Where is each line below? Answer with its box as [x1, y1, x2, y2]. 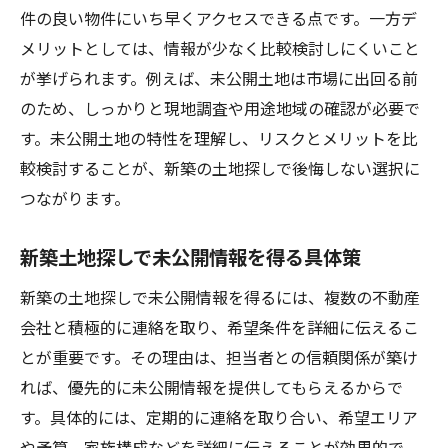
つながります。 [20, 186, 130, 210]
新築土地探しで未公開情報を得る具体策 [20, 243, 361, 271]
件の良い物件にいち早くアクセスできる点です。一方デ [20, 6, 417, 30]
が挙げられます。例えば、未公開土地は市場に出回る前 [20, 66, 418, 90]
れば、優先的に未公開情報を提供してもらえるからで [20, 375, 403, 399]
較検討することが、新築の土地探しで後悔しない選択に [20, 156, 420, 180]
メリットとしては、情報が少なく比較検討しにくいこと [20, 36, 420, 60]
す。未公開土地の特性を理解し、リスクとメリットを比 [20, 126, 418, 150]
